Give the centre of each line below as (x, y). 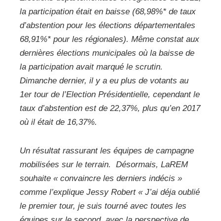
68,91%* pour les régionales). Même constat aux (110, 39)
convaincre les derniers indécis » (120, 178)
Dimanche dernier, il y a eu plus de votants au (104, 80)
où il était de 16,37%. (60, 122)
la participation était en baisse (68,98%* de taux (108, 11)
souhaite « (39, 178)
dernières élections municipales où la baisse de (107, 53)
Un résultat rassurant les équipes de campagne (107, 150)
